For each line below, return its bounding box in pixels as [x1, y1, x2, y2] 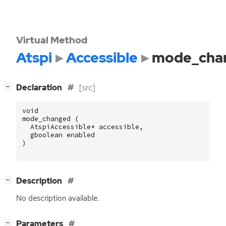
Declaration [16, 82, 64, 93]
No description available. [16, 193, 99, 204]
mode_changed [22, 114, 71, 123]
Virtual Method [16, 33, 87, 46]
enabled [67, 130, 95, 139]
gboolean [30, 130, 63, 139]
